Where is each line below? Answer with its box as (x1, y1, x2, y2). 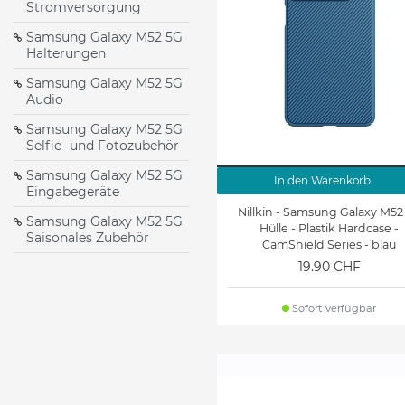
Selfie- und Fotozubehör (26, 137, 179, 155)
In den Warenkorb (273, 173, 371, 187)
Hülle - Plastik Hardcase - (259, 221, 399, 236)
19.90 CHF (297, 259, 361, 276)
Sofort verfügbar (289, 302, 377, 316)
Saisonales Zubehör (26, 230, 149, 247)
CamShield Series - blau (262, 238, 396, 252)
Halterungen (26, 45, 106, 62)
